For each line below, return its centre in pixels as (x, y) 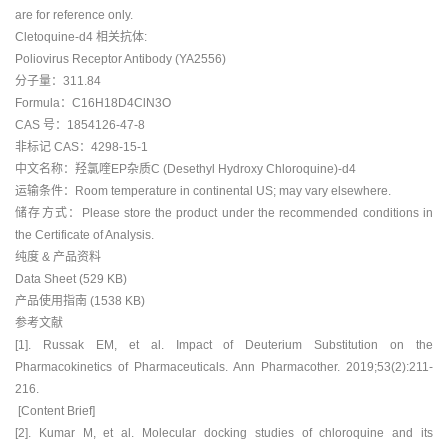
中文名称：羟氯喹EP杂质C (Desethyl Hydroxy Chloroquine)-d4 (185, 168)
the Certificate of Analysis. (84, 234)
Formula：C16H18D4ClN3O (93, 102)
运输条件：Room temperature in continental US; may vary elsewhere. (203, 190)
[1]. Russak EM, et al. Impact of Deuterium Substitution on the (224, 344)
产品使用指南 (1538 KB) (80, 300)
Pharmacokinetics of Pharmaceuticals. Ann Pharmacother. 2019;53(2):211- (224, 366)
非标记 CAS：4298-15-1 (81, 146)
